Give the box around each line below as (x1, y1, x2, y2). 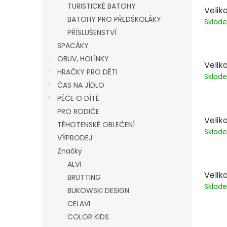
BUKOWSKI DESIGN (67, 185, 129, 196)
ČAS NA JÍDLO (57, 80, 104, 90)
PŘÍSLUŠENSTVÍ (67, 27, 117, 37)
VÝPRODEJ (57, 133, 92, 143)
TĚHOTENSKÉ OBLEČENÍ (57, 120, 135, 130)
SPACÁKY (57, 41, 89, 51)
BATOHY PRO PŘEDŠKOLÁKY (67, 14, 161, 24)
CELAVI (67, 199, 90, 209)
